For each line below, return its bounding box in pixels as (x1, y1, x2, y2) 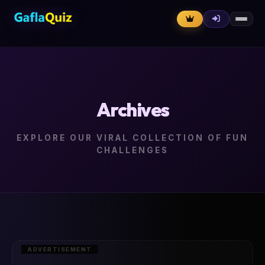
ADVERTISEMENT (27, 246, 92, 253)
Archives (96, 98, 169, 121)
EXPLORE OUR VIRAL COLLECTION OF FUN (17, 133, 248, 143)
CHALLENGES (96, 146, 169, 155)
